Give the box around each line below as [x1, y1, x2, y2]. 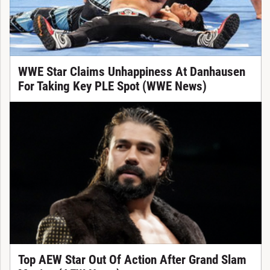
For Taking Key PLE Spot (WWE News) [17, 79, 207, 94]
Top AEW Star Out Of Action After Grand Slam [17, 253, 246, 268]
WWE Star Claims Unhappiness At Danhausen [17, 64, 245, 80]
